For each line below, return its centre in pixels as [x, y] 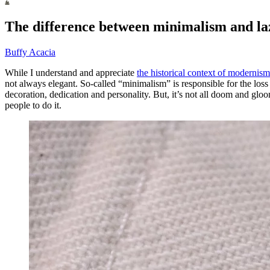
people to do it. [33, 105]
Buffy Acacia [30, 52]
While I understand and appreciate [71, 73]
